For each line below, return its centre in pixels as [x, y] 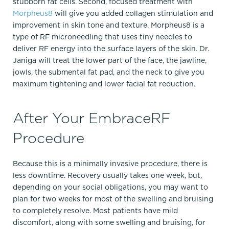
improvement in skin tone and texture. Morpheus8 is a [109, 25]
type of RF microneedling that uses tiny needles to [102, 37]
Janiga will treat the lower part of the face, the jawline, [110, 60]
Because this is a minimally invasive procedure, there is [110, 163]
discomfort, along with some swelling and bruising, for [109, 222]
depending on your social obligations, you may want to [110, 187]
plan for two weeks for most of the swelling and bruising [113, 199]
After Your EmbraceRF [91, 118]
